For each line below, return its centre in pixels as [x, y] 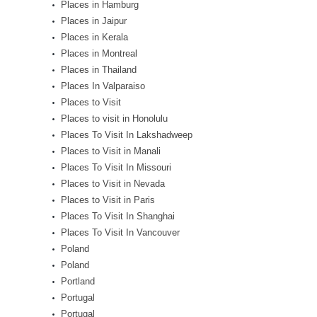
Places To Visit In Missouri [116, 167]
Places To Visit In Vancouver [120, 232]
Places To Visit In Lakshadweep [127, 135]
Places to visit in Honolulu [114, 119]
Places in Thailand [99, 70]
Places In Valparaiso [103, 86]
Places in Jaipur [94, 21]
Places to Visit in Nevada [113, 184]
